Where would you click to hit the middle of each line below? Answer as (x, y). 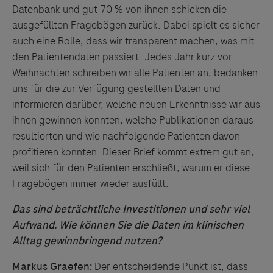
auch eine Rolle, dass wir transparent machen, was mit (133, 41)
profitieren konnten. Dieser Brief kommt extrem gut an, (133, 152)
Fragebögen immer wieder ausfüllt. (90, 183)
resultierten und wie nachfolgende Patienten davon (126, 136)
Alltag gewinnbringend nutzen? (87, 241)
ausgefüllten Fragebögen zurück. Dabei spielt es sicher (136, 25)
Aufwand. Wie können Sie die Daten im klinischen (128, 225)
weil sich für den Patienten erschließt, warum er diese (131, 168)
